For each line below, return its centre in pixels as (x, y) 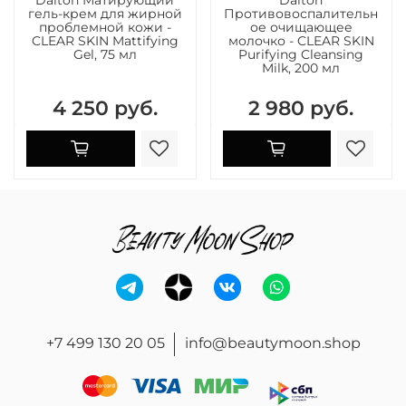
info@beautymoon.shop (272, 343)
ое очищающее (301, 27)
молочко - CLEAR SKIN (301, 40)
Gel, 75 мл (105, 54)
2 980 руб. (301, 107)
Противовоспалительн (301, 13)
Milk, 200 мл (301, 68)
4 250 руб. (105, 107)
